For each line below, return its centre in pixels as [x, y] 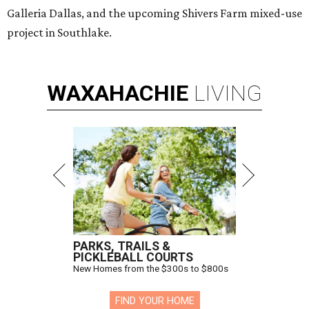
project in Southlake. [59, 33]
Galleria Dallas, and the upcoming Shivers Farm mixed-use [154, 13]
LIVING [228, 93]
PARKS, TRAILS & [122, 247]
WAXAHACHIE [118, 93]
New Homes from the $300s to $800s [151, 269]
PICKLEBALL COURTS [133, 258]
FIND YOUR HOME [154, 301]
